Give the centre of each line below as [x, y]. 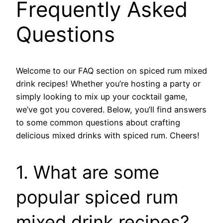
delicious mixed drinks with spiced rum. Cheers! [108, 136]
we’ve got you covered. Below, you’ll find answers [111, 110]
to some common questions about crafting [98, 123]
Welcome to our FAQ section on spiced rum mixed [111, 71]
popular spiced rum [97, 197]
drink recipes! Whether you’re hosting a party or [108, 84]
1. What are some [88, 172]
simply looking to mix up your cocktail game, [102, 97]
